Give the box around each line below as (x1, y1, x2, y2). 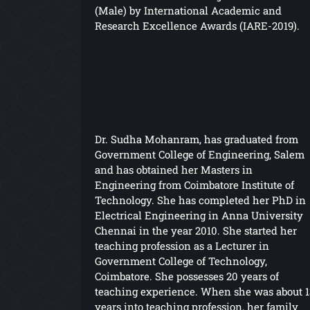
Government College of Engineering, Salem (95, 147, 304, 161)
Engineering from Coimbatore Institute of (95, 177, 294, 192)
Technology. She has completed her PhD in (95, 192, 306, 207)
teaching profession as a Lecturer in (95, 238, 269, 253)
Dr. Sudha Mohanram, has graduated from (95, 131, 298, 146)
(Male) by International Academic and (95, 3, 282, 17)
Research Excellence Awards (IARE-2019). (95, 18, 300, 33)
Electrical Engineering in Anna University (95, 208, 303, 222)
